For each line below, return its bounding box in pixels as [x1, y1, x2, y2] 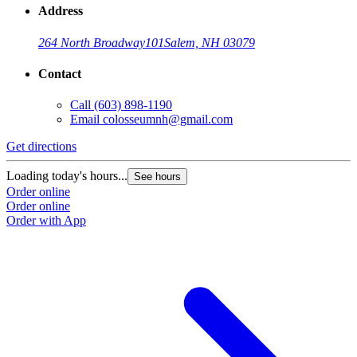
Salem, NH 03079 [164, 35, 255, 49]
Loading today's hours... [6, 169, 127, 183]
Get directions [6, 139, 76, 154]
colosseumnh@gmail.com [103, 112, 233, 127]
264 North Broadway [38, 35, 145, 49]
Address [38, 4, 83, 18]
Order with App [6, 214, 86, 228]
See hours [134, 171, 181, 183]
